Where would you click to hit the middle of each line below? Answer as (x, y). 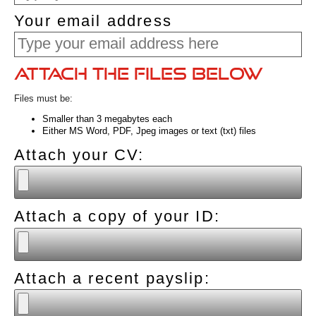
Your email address (93, 21)
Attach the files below (139, 74)
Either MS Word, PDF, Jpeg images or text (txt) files (150, 131)
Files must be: (44, 98)
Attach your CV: (79, 155)
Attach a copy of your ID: (117, 217)
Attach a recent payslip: (112, 278)
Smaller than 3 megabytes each (108, 119)
